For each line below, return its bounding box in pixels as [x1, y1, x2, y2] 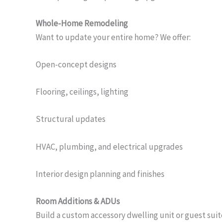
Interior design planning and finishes [36, 168, 165, 179]
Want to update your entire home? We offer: [36, 31, 191, 43]
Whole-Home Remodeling [36, 17, 128, 29]
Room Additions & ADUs [36, 195, 120, 207]
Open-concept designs [36, 59, 116, 70]
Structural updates [36, 113, 106, 125]
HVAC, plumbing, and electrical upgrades [36, 141, 183, 152]
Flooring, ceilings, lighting [36, 86, 128, 98]
